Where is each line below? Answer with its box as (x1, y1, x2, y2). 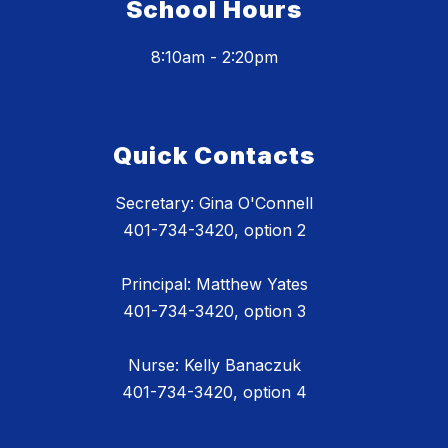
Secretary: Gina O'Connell (115, 193, 313, 214)
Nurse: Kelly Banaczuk (127, 355, 301, 376)
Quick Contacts (113, 141, 315, 171)
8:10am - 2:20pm (150, 47, 278, 68)
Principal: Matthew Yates (120, 274, 308, 295)
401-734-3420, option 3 (122, 301, 306, 322)
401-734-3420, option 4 (121, 382, 307, 403)
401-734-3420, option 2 (122, 220, 306, 241)
